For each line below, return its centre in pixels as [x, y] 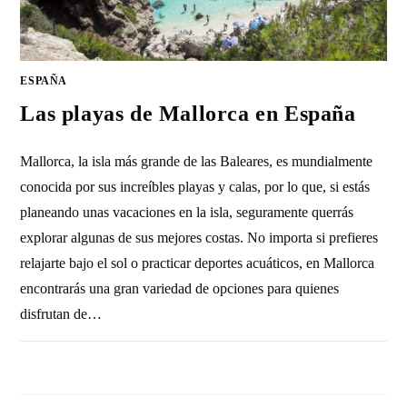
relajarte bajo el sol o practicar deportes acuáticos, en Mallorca [198, 263]
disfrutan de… [61, 314]
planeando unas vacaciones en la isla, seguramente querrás [187, 213]
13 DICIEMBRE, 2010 [333, 361]
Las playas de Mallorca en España [188, 114]
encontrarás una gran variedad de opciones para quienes [180, 289]
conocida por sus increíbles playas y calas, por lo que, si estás [195, 187]
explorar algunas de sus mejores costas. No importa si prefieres [199, 238]
